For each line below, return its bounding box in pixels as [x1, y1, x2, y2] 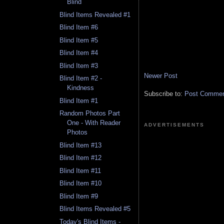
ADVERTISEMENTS [144, 121, 205, 127]
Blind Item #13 [59, 141, 102, 149]
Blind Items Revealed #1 [59, 10, 131, 18]
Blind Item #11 [59, 166, 101, 174]
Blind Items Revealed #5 [59, 205, 131, 213]
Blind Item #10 [59, 179, 102, 187]
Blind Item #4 [59, 49, 98, 57]
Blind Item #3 [59, 61, 98, 69]
